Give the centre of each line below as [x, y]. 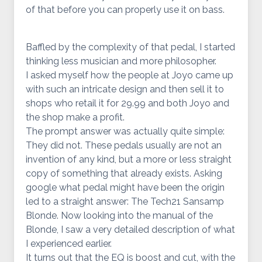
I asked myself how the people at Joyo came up [130, 75]
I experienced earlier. [69, 244]
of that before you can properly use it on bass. [125, 10]
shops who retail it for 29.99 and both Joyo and [127, 103]
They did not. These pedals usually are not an [124, 145]
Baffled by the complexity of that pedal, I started [130, 47]
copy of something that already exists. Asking [124, 173]
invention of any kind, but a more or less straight [129, 159]
